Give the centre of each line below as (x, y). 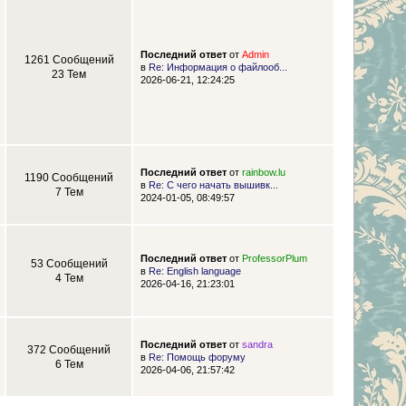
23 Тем (69, 75)
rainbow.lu (263, 173)
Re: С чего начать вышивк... (213, 185)
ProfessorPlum (274, 259)
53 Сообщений (69, 264)
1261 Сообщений (69, 60)
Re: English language (194, 271)
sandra (257, 345)
